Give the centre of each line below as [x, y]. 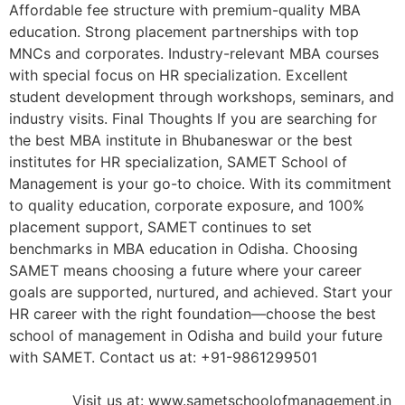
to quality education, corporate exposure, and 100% [187, 206]
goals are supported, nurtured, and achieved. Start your [201, 292]
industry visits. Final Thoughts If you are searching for [193, 119]
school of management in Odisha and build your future [196, 336]
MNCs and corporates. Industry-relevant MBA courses [194, 54]
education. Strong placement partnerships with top [184, 32]
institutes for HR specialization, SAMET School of [178, 162]
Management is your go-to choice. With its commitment [200, 184]
